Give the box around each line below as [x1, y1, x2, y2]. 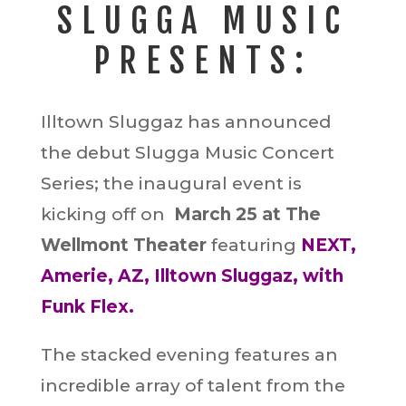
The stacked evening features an [40, 344, 338, 366]
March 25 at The [173, 204, 321, 226]
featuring [206, 235, 301, 256]
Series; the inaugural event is [40, 173, 302, 195]
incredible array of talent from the [40, 375, 345, 397]
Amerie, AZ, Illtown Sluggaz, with [40, 266, 343, 287]
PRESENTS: [92, 40, 313, 82]
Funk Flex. [40, 296, 134, 318]
